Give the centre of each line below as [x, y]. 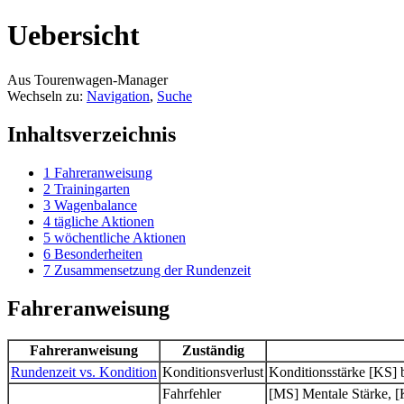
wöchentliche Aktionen [120, 237]
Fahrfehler [192, 393]
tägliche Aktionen [104, 221]
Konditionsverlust [213, 372]
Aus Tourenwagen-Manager [87, 79]
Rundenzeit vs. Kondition [84, 372]
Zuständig [213, 350]
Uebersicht [73, 36]
